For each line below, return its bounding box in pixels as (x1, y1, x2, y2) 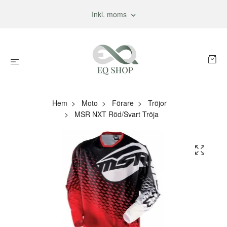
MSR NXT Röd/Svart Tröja (72, 109, 159, 119)
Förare (112, 98, 134, 108)
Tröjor (148, 98, 167, 108)
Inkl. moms (91, 9, 129, 19)
